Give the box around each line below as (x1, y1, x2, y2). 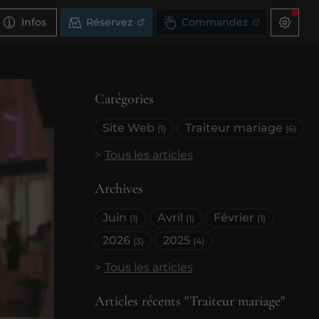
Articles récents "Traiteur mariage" (95, 293, 285, 310)
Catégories (95, 90, 154, 108)
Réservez (85, 16, 132, 28)
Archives (95, 180, 143, 197)
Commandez (181, 16, 248, 28)
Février (214, 211, 258, 224)
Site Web (103, 121, 157, 135)
